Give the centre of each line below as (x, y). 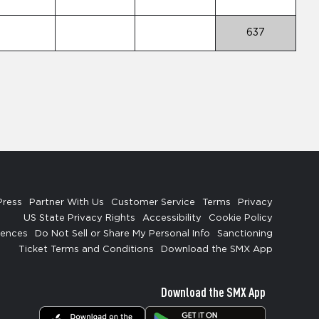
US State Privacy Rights (79, 218)
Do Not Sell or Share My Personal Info (122, 234)
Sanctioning (245, 234)
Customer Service (153, 203)
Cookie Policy (241, 218)
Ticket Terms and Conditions (86, 250)
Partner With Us (67, 203)
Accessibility (172, 218)
